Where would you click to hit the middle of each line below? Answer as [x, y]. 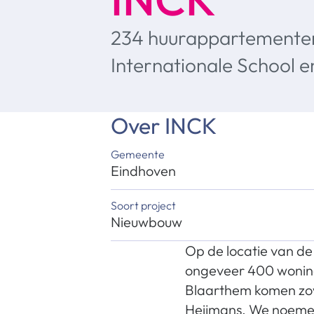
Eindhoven [143, 171]
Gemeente [138, 154]
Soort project [143, 205]
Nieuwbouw [146, 222]
